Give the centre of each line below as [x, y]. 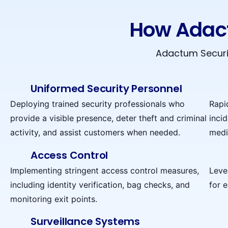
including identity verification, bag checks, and [100, 184]
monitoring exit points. [54, 199]
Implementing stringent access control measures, [105, 170]
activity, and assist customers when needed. [95, 133]
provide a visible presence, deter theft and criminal [108, 118]
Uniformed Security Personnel [106, 89]
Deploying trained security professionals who [97, 104]
